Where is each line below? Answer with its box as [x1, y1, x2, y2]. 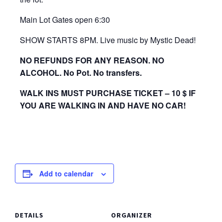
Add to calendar [39, 168, 93, 178]
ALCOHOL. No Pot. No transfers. [20, 67, 142, 78]
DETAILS [15, 211, 44, 220]
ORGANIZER [111, 211, 152, 220]
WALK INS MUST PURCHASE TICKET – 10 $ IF [20, 87, 196, 99]
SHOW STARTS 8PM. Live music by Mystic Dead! [20, 34, 196, 46]
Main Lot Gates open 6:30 [20, 14, 110, 25]
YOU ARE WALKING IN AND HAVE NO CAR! [20, 100, 186, 111]
